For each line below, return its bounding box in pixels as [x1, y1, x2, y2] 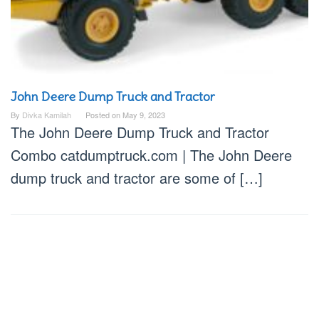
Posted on [85, 109, 122, 121]
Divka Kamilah [22, 109, 71, 121]
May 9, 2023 [122, 109, 165, 121]
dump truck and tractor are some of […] [11, 167, 263, 189]
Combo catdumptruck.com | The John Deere [11, 145, 292, 166]
